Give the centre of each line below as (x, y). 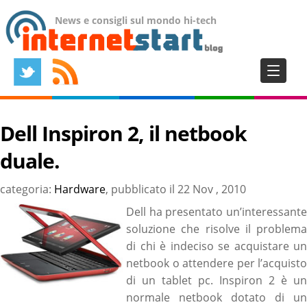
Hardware (80, 189)
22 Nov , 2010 (212, 189)
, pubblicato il (142, 189)
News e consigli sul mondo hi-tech (136, 20)
